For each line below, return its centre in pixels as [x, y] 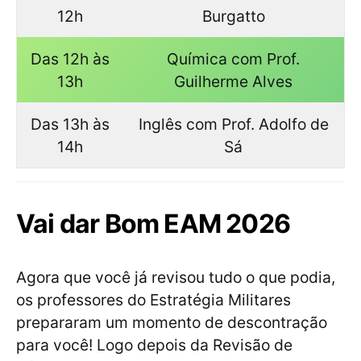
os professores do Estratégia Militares [154, 300]
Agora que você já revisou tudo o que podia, [176, 278]
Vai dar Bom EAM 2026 [153, 224]
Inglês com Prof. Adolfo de [233, 124]
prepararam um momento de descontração [172, 323]
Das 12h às [70, 59]
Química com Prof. [233, 59]
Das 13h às [70, 124]
